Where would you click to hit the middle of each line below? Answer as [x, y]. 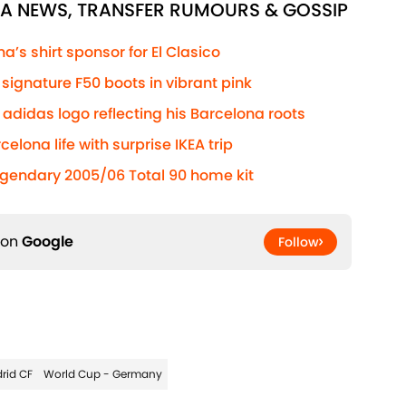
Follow [299, 242]
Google [48, 242]
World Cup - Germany [103, 374]
